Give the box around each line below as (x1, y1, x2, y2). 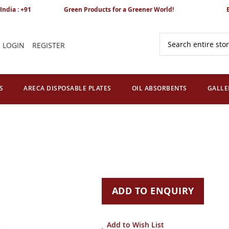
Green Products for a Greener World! (64, 5, 174, 14)
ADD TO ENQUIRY (111, 184, 194, 197)
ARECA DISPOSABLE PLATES (24, 83, 111, 93)
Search (158, 46, 182, 56)
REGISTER (32, 40, 65, 50)
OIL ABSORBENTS (131, 83, 187, 93)
